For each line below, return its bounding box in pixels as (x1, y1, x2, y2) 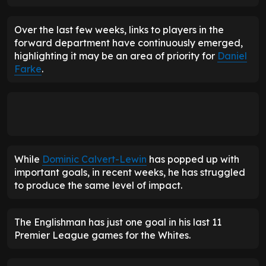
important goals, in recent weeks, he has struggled (14, 166, 245, 178)
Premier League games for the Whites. (14, 229, 191, 241)
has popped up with (147, 153, 239, 165)
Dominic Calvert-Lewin (42, 153, 147, 165)
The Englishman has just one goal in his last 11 (14, 216, 221, 228)
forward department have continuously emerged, (14, 36, 243, 49)
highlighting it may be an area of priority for (14, 49, 217, 62)
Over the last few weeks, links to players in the (14, 23, 224, 36)
